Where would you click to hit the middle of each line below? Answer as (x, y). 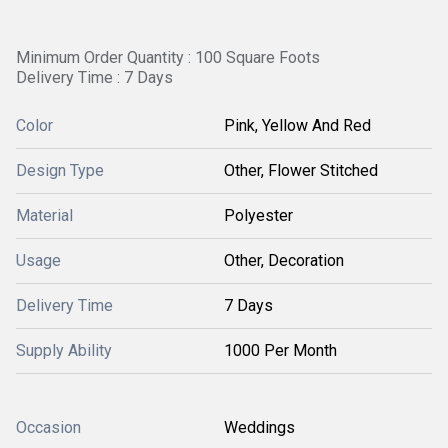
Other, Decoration (284, 260)
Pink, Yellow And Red (297, 125)
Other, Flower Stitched (301, 170)
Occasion (48, 427)
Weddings (259, 427)
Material (44, 215)
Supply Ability (64, 350)
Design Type (60, 170)
